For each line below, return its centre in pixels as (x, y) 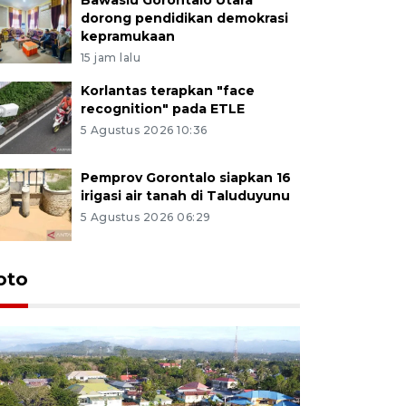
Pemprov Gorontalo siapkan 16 (185, 177)
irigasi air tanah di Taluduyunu (185, 195)
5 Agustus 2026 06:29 (145, 217)
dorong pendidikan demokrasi (184, 18)
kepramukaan (127, 36)
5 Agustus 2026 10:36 (144, 130)
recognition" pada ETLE (162, 108)
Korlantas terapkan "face (167, 90)
